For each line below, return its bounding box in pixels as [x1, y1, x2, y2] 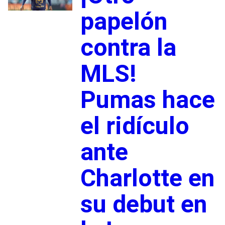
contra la [80, 33, 176, 62]
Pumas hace [80, 85, 215, 114]
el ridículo [80, 111, 189, 140]
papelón [80, 7, 167, 36]
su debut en [80, 189, 207, 218]
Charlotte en [80, 163, 214, 192]
